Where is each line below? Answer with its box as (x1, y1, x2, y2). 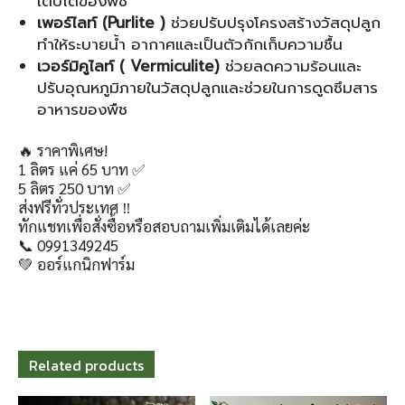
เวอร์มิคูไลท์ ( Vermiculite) (37, 54, 220, 78)
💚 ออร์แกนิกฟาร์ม (18, 254, 135, 274)
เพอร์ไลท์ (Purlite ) (37, 11, 165, 34)
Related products (29, 354, 144, 376)
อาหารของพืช (37, 98, 127, 121)
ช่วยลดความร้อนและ (220, 54, 362, 78)
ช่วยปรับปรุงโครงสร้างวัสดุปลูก (165, 11, 381, 34)
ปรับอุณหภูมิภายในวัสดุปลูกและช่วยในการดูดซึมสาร (37, 76, 378, 99)
